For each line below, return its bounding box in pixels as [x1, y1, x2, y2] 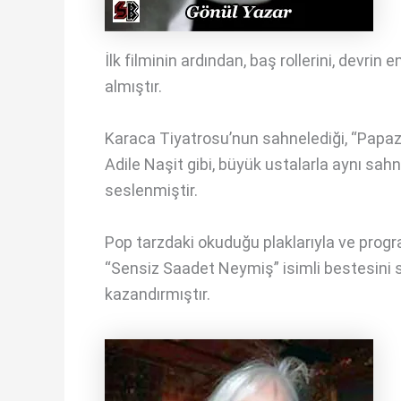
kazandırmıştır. [105, 284, 210, 303]
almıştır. [105, 77, 162, 97]
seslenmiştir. [105, 181, 198, 200]
